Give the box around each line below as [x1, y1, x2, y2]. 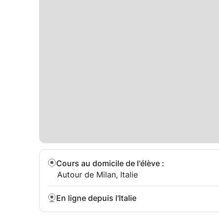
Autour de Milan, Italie [57, 170, 138, 179]
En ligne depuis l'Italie [56, 193, 136, 203]
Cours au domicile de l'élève [56, 158, 160, 168]
